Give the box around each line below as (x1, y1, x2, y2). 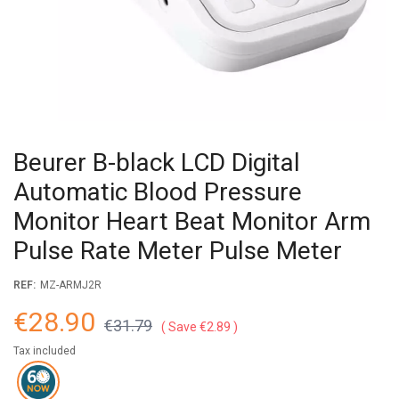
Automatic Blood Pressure (13, 177, 302, 207)
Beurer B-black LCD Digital (13, 148, 300, 177)
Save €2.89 (166, 320, 233, 334)
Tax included (13, 345, 76, 357)
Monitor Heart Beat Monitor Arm (13, 207, 370, 236)
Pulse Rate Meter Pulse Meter (13, 236, 342, 265)
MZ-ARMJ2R (40, 279, 102, 291)
